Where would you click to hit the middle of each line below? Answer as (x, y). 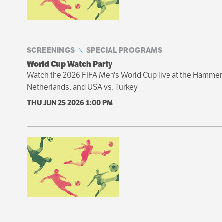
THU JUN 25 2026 (56, 102)
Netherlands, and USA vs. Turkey (82, 87)
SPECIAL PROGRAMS (124, 50)
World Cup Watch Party (69, 64)
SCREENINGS (51, 50)
